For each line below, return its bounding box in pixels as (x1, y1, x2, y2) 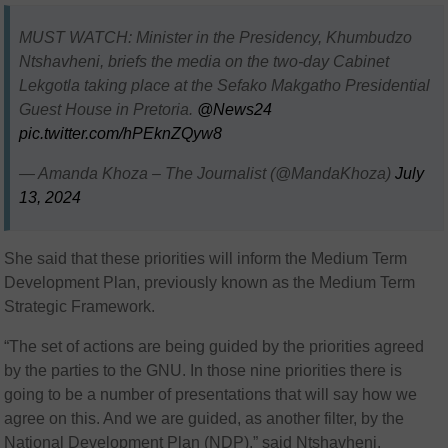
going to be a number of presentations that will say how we (4, 386, 418, 404)
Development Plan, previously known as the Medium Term (4, 274, 416, 292)
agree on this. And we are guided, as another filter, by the (4, 410, 405, 428)
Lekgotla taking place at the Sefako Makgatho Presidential (19, 77, 431, 94)
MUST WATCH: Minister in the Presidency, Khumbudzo (19, 29, 413, 46)
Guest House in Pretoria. (19, 101, 198, 118)
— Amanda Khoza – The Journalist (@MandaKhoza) (19, 165, 396, 182)
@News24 (197, 101, 273, 118)
